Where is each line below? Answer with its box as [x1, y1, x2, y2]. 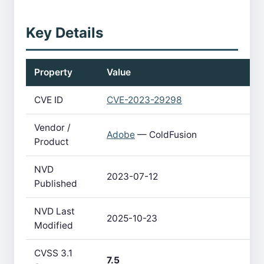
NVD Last [34, 206, 75, 217]
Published [34, 178, 77, 189]
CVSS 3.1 [34, 247, 72, 259]
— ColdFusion [135, 129, 197, 140]
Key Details [26, 24, 103, 41]
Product [34, 136, 69, 147]
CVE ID [34, 94, 63, 105]
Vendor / [34, 122, 71, 133]
